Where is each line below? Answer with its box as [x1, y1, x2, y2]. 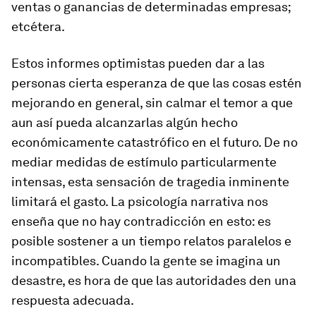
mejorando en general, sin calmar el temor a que [11, 95, 293, 110]
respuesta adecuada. [11, 292, 134, 308]
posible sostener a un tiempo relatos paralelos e [11, 233, 291, 248]
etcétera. [11, 18, 65, 34]
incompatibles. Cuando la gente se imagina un [11, 253, 281, 268]
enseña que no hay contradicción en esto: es [11, 213, 271, 229]
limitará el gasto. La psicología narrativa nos [11, 193, 268, 209]
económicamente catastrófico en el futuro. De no [11, 134, 298, 150]
